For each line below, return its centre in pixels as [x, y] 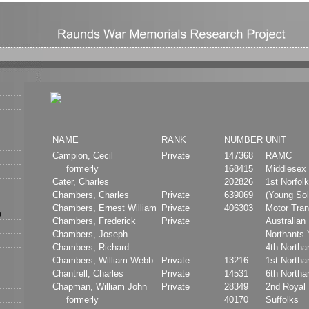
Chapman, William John [100, 286]
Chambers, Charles [91, 195]
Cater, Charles [81, 181]
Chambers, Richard [91, 247]
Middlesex [286, 168]
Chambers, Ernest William [104, 208]
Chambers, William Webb [103, 260]
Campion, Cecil [83, 155]
